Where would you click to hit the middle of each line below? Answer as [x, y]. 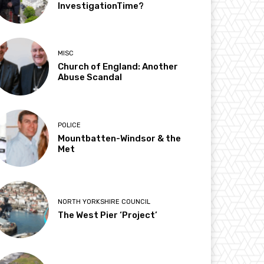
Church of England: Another [118, 67]
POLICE [70, 125]
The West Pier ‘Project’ [108, 215]
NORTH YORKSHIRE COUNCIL [104, 202]
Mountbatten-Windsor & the [120, 138]
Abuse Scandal [90, 77]
